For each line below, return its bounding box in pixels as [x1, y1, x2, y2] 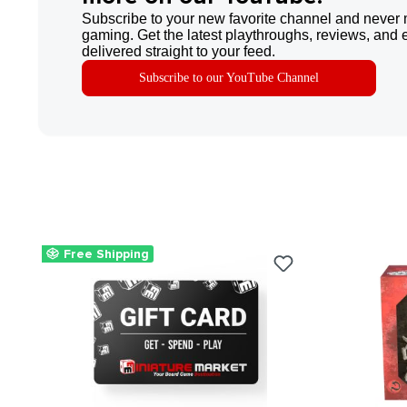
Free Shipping [64, 245, 149, 262]
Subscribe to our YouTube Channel [139, 70, 319, 84]
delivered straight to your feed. [82, 43, 275, 59]
